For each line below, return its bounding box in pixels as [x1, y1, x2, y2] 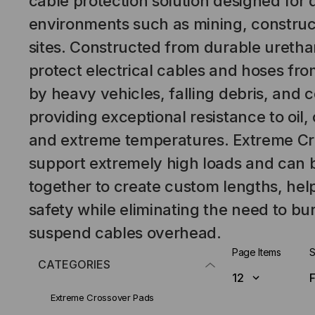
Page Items [232, 246, 281, 258]
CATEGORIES [38, 257, 110, 271]
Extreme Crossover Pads [51, 292, 154, 303]
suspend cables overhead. [28, 224, 221, 242]
